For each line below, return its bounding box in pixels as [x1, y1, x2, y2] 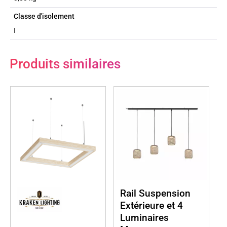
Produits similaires [10, 56, 121, 71]
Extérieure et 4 [120, 199, 183, 211]
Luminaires [120, 211, 169, 223]
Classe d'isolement [14, 12, 75, 20]
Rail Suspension [120, 187, 191, 199]
